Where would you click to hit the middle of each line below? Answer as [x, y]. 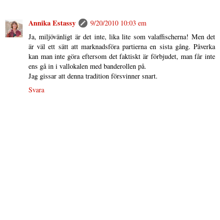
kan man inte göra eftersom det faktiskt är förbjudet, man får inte [122, 56]
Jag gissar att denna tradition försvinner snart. [93, 76]
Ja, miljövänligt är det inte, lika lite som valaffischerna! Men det [122, 37]
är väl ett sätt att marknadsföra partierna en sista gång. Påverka [122, 47]
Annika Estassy [52, 23]
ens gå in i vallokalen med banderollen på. [87, 66]
